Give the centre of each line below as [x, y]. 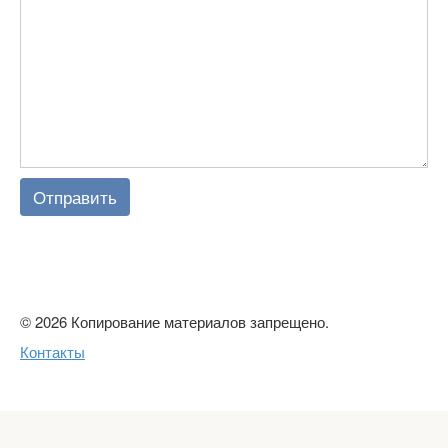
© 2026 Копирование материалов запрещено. [174, 322]
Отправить [75, 197]
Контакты [52, 352]
